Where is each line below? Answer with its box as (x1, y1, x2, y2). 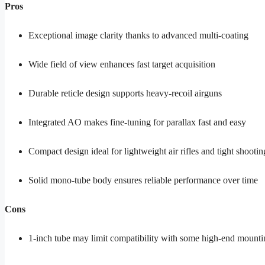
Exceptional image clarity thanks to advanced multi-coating (28, 30, 248, 41)
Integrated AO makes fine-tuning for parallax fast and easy (28, 117, 246, 128)
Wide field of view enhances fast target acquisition (28, 59, 215, 70)
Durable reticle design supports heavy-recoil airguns (28, 88, 222, 99)
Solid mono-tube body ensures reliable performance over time (28, 175, 258, 186)
